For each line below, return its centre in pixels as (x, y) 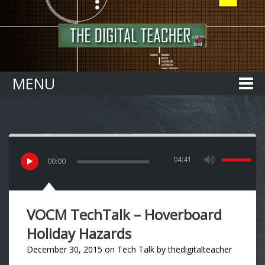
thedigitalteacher (200, 249)
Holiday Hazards (79, 233)
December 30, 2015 (64, 249)
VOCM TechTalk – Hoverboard (124, 214)
